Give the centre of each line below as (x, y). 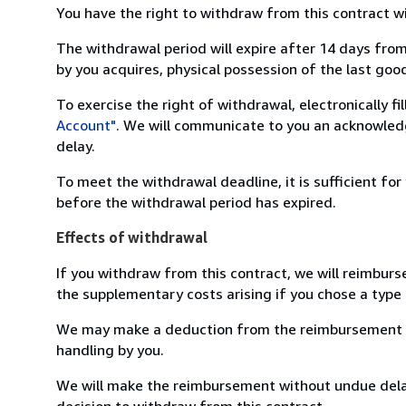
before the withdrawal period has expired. (196, 202)
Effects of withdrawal (132, 237)
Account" (86, 125)
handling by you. (110, 349)
